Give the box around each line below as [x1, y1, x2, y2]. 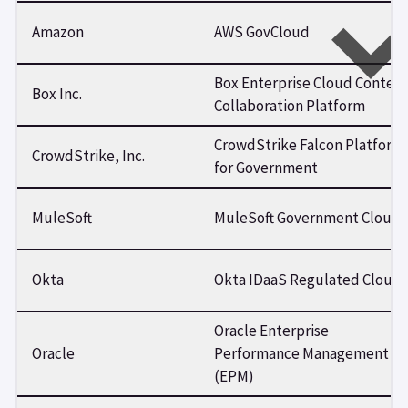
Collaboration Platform [214, 95, 365, 116]
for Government [214, 157, 318, 178]
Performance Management [214, 342, 389, 363]
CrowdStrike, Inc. [32, 145, 145, 166]
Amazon [32, 21, 84, 42]
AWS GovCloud [214, 21, 310, 42]
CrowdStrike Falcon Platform [214, 134, 404, 155]
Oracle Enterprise [214, 320, 329, 341]
